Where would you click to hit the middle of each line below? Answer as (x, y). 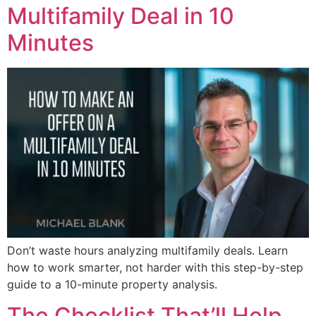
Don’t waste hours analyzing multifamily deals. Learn (147, 250)
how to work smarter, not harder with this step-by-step (155, 267)
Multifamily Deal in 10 (121, 16)
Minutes (50, 42)
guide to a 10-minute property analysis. (112, 284)
